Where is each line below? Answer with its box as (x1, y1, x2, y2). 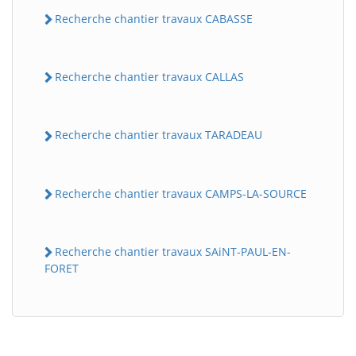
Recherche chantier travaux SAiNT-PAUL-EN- (55, 243, 291, 259)
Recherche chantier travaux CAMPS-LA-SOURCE (55, 185, 307, 201)
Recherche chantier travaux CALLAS (55, 69, 244, 84)
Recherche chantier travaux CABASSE (55, 10, 253, 26)
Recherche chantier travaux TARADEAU (55, 127, 262, 143)
